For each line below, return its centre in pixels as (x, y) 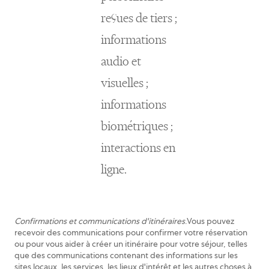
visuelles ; (125, 83)
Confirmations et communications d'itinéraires (100, 221)
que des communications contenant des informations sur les (126, 255)
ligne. (114, 169)
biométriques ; (137, 126)
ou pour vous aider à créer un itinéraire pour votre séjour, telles (131, 244)
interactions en (138, 147)
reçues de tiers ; (139, 18)
